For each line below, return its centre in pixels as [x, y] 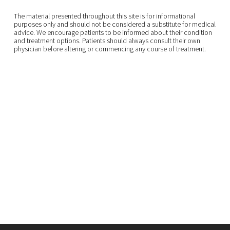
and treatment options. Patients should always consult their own [107, 40]
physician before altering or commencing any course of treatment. [110, 49]
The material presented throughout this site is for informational [104, 16]
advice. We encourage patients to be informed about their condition [113, 32]
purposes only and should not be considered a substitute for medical [114, 24]
